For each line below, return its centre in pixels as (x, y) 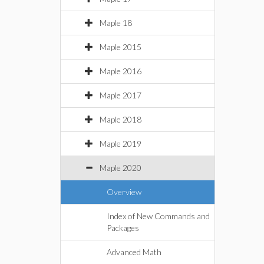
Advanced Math (134, 252)
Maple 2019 (121, 143)
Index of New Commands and (158, 216)
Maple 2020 (121, 168)
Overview (124, 192)
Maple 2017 (121, 95)
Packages (123, 228)
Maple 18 (116, 23)
